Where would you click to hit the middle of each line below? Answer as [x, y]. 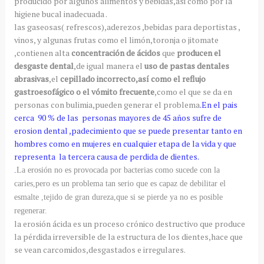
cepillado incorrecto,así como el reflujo [133, 78]
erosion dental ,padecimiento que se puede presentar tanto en [128, 130]
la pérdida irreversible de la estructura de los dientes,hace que [128, 236]
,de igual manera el [109, 65]
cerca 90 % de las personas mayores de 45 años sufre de [118, 117]
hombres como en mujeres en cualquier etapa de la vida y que [125, 143]
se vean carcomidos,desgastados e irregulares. [100, 249]
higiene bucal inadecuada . [60, 14]
